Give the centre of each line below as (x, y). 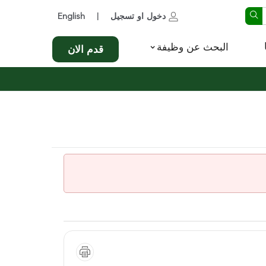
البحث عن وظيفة (193, 48)
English (71, 17)
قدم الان (85, 50)
